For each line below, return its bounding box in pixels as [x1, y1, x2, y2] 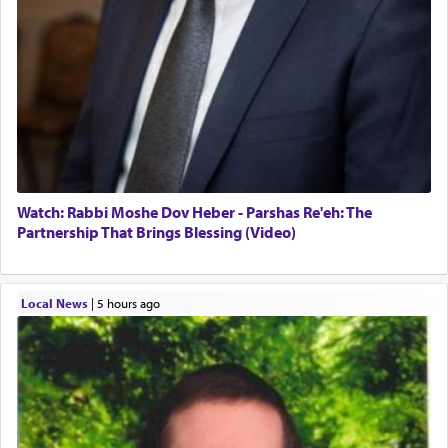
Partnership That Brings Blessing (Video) [17, 222, 296, 243]
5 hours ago [103, 294, 160, 311]
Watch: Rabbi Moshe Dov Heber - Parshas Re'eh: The [17, 202, 372, 223]
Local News [20, 294, 88, 311]
